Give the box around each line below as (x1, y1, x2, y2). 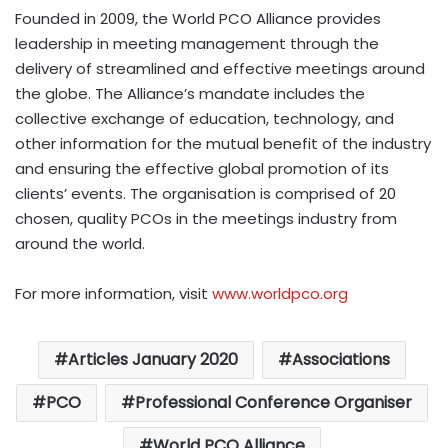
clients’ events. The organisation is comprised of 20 (15, 183, 396, 205)
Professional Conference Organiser (134, 391, 412, 415)
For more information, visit (15, 283, 212, 305)
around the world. (15, 233, 145, 255)
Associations (291, 348, 390, 372)
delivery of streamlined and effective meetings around (15, 58, 425, 80)
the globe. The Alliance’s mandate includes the (15, 83, 365, 105)
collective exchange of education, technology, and (15, 108, 394, 130)
